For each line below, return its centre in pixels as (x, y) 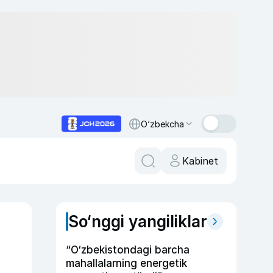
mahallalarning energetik (126, 263)
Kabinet (200, 161)
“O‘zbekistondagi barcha (128, 250)
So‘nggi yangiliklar (138, 222)
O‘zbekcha (162, 124)
